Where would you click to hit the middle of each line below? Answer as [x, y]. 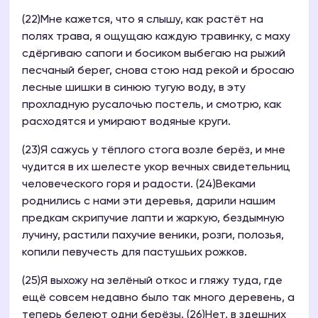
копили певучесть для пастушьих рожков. [135, 253]
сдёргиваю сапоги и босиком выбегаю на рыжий [154, 54]
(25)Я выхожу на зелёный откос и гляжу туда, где [152, 281]
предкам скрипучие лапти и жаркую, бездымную [153, 219]
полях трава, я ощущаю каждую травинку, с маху [156, 37]
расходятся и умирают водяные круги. [126, 122]
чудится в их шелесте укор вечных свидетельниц [156, 168]
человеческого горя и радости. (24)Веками [139, 185]
